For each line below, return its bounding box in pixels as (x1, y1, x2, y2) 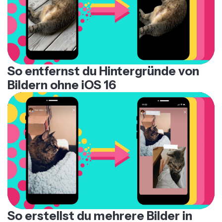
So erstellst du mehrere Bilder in (7, 199, 192, 214)
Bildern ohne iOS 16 (7, 68, 116, 83)
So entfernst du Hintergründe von (7, 55, 199, 69)
